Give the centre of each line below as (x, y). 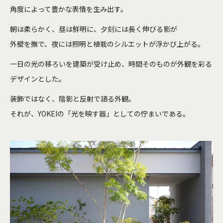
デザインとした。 (38, 78)
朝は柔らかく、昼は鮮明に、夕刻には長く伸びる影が (94, 29)
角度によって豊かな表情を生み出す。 (69, 9)
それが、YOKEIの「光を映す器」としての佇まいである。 (100, 113)
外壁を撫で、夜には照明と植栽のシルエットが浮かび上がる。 (107, 44)
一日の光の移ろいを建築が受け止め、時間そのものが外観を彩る (111, 63)
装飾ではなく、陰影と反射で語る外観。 (73, 98)
